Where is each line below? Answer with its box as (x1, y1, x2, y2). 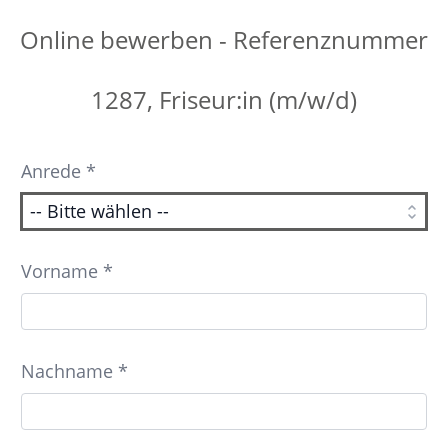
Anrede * (20, 159, 96, 183)
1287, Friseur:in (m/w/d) (91, 83, 357, 116)
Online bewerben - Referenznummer (20, 23, 428, 56)
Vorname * (20, 259, 113, 283)
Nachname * (20, 359, 128, 383)
